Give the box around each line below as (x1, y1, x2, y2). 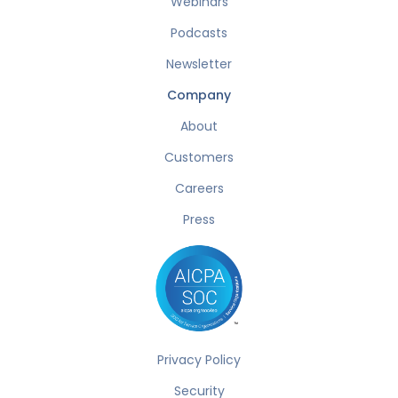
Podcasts (171, 24, 227, 42)
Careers (174, 179, 224, 197)
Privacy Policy (157, 351, 241, 370)
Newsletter (166, 55, 232, 73)
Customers (164, 148, 234, 166)
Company (167, 86, 231, 104)
